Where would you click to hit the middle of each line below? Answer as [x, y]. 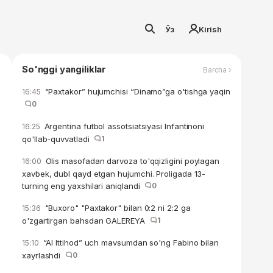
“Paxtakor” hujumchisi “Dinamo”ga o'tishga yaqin [136, 91]
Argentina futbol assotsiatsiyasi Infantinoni [123, 126]
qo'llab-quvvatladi [58, 139]
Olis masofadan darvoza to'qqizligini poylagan [131, 161]
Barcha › [217, 69]
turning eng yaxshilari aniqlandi [83, 186]
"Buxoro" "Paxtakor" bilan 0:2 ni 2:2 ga [116, 208]
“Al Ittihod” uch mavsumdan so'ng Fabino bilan [130, 243]
